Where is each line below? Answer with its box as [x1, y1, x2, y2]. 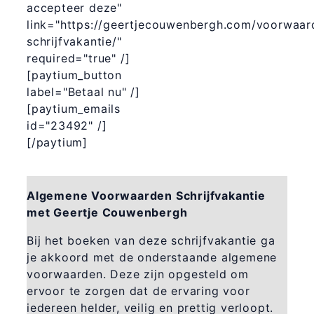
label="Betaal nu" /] [27, 84, 141, 99]
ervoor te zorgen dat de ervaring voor [26, 283, 250, 298]
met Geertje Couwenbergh [26, 205, 188, 219]
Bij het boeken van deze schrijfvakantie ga [26, 233, 275, 247]
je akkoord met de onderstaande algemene [26, 250, 278, 264]
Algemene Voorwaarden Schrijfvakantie [26, 188, 266, 203]
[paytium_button [27, 67, 123, 82]
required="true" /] [27, 50, 130, 65]
